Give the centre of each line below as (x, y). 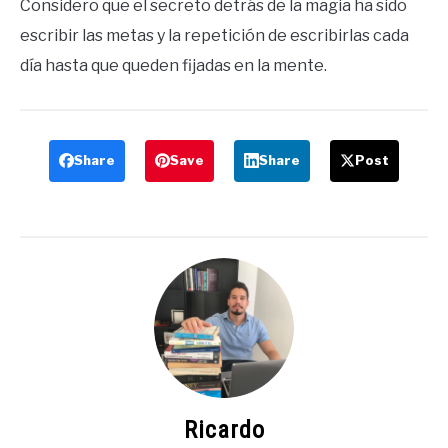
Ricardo (224, 429)
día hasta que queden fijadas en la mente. (173, 65)
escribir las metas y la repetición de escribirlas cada (214, 35)
